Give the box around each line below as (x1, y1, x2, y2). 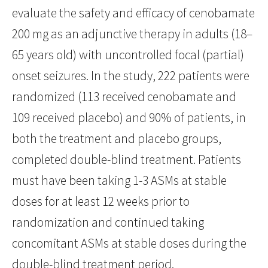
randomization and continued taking (12, 214, 204, 231)
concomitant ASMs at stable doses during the (12, 235, 246, 252)
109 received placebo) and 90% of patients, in (12, 109, 246, 126)
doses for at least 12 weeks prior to (12, 193, 190, 210)
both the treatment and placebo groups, (12, 130, 221, 147)
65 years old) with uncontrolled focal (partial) (12, 47, 244, 63)
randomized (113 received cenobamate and (12, 89, 236, 105)
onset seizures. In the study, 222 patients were (12, 68, 249, 84)
